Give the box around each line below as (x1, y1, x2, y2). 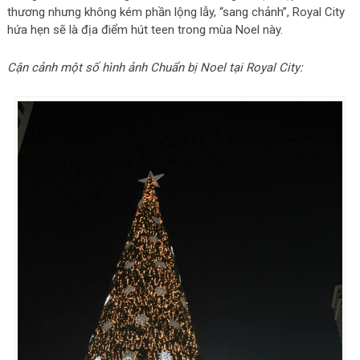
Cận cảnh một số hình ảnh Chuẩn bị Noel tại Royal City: (6, 60, 303, 75)
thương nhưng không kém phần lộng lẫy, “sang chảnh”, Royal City (6, 5, 345, 19)
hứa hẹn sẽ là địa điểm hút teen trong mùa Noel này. (6, 22, 283, 37)
